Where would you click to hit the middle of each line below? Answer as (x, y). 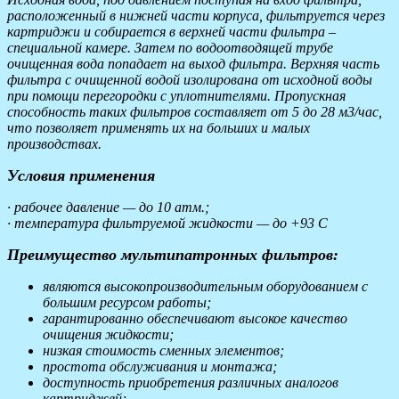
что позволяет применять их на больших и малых (159, 128)
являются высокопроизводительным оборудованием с (205, 287)
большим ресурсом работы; (127, 303)
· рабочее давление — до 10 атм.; (108, 208)
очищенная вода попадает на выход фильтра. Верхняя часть (193, 64)
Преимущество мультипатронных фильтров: (173, 255)
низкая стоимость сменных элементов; (163, 351)
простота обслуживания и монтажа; (160, 367)
